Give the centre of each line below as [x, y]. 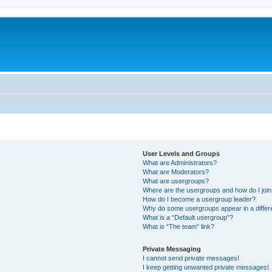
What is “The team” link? [179, 226]
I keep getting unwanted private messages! [206, 267]
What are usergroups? [176, 181]
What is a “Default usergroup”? [188, 217]
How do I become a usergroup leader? [199, 199]
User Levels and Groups [182, 153]
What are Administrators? [180, 162]
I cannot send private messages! [191, 258]
